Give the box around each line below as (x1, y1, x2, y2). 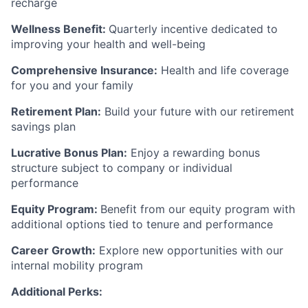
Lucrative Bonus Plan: (11, 145, 127, 159)
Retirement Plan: (11, 104, 101, 118)
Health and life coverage (157, 63, 289, 77)
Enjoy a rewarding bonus (127, 145, 260, 159)
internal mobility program (11, 258, 143, 272)
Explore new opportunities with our (96, 243, 283, 257)
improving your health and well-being (11, 36, 206, 51)
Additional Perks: (11, 284, 102, 298)
